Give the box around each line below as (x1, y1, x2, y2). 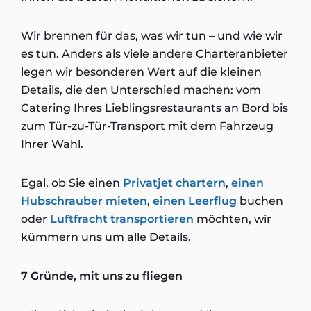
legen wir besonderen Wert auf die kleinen (21, 65, 262, 78)
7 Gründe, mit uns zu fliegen (21, 269, 183, 283)
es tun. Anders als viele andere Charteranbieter (21, 47, 288, 60)
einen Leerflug (153, 194, 237, 208)
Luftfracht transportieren (50, 212, 194, 226)
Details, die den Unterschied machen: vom (21, 83, 261, 96)
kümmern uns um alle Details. (21, 230, 191, 244)
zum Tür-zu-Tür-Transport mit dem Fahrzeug (21, 119, 274, 133)
